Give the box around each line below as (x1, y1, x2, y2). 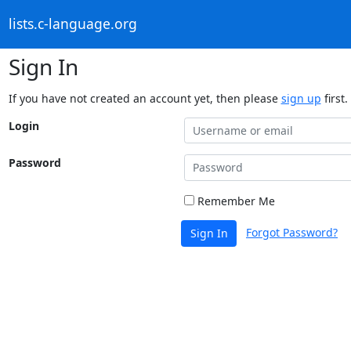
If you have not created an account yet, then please (8, 90, 281, 106)
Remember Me (194, 194, 275, 208)
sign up (280, 90, 321, 106)
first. (320, 90, 348, 106)
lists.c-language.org (8, 14, 137, 34)
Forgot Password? (246, 224, 338, 240)
